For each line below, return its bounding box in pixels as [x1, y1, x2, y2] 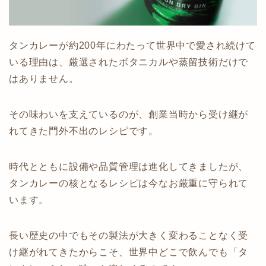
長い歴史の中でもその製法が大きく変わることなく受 [9, 230, 249, 240]
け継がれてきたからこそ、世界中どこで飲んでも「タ [9, 246, 249, 257]
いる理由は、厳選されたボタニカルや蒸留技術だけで [9, 56, 249, 67]
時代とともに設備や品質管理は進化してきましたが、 [9, 161, 249, 172]
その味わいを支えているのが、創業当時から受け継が [9, 109, 249, 119]
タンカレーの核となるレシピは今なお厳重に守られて [9, 178, 249, 188]
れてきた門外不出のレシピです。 [9, 125, 159, 136]
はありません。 [9, 73, 79, 84]
